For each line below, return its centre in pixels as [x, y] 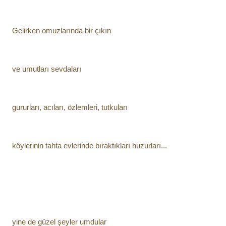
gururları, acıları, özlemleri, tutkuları [70, 107]
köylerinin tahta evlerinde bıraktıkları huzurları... [90, 146]
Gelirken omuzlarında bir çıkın [62, 31]
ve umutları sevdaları [47, 69]
